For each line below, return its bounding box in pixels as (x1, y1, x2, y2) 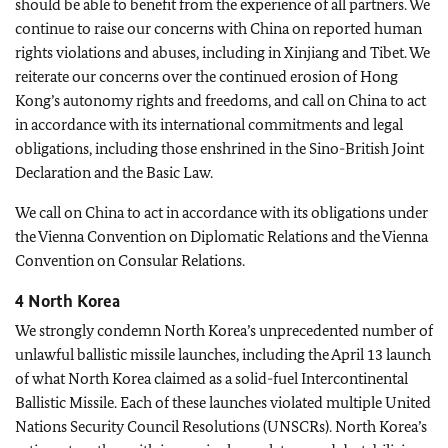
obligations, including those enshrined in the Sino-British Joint (15, 139, 424, 158)
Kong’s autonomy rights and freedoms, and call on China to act (15, 91, 426, 110)
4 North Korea (15, 290, 120, 312)
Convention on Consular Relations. (15, 251, 245, 270)
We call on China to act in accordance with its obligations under (15, 203, 428, 222)
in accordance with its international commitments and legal (15, 115, 403, 134)
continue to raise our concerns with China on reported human (15, 19, 422, 38)
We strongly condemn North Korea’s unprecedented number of (15, 321, 433, 340)
